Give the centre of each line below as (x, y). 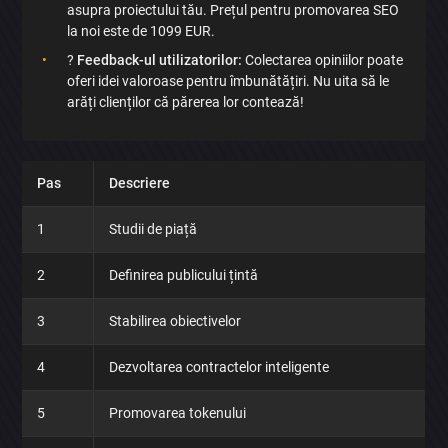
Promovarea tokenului (178, 413)
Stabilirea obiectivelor (175, 321)
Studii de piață (153, 229)
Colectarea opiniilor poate (323, 60)
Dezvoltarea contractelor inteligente (219, 367)
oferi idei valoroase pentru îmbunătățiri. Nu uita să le (228, 81)
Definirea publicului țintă (184, 275)
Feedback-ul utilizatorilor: (160, 60)
